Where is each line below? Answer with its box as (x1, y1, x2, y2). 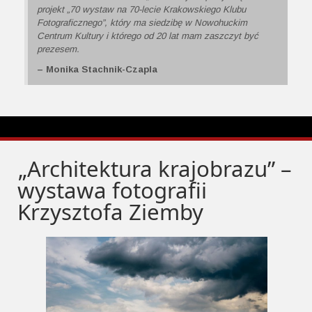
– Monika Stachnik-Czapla (37, 63, 157, 75)
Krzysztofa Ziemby (17, 196, 203, 226)
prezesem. (37, 43, 79, 54)
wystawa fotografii (17, 175, 207, 205)
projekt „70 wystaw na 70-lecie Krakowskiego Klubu (37, 3, 246, 15)
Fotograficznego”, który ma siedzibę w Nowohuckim (37, 17, 247, 28)
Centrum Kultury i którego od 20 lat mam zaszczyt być (37, 30, 258, 41)
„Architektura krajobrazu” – (18, 153, 292, 183)
